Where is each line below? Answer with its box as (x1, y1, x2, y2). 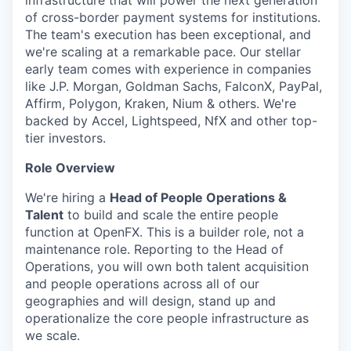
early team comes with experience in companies (25, 61, 311, 77)
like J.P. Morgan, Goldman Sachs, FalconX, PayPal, (25, 78, 322, 94)
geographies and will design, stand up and (25, 293, 276, 309)
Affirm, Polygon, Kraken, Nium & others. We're (25, 96, 296, 111)
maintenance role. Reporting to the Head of (25, 241, 284, 257)
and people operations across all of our (25, 276, 259, 291)
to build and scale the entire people (63, 207, 278, 223)
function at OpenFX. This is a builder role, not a (25, 224, 304, 240)
